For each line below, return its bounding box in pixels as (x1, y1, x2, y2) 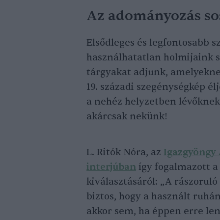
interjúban (86, 161, 136, 173)
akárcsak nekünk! (86, 110, 167, 123)
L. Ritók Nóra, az (86, 146, 164, 159)
